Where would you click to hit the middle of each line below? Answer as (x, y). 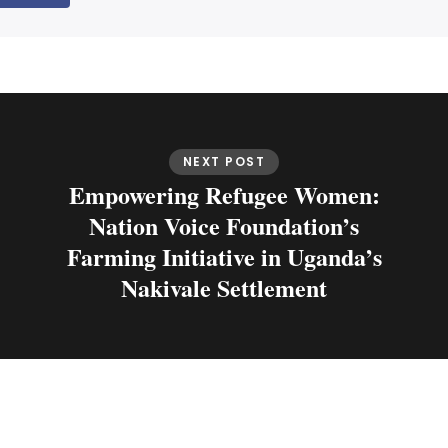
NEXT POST (224, 162)
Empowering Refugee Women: (224, 195)
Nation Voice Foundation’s (224, 226)
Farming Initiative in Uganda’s (224, 257)
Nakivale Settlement (224, 288)
